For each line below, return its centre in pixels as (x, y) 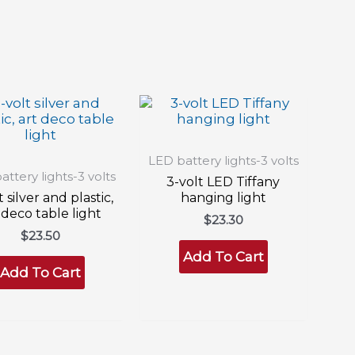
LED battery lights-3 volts (223, 161)
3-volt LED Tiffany (223, 181)
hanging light (223, 197)
